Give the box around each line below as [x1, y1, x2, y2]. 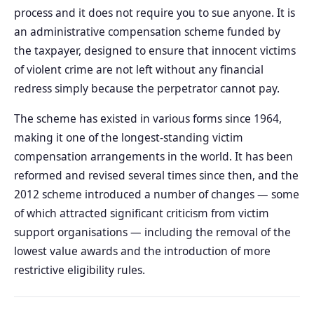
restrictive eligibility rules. [14, 261, 145, 278]
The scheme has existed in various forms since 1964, [14, 110, 282, 126]
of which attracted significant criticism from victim [14, 205, 269, 221]
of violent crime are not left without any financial [14, 61, 264, 77]
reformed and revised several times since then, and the [14, 167, 299, 183]
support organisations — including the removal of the [14, 224, 291, 240]
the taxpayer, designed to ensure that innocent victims [14, 42, 296, 58]
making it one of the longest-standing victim [14, 129, 243, 145]
